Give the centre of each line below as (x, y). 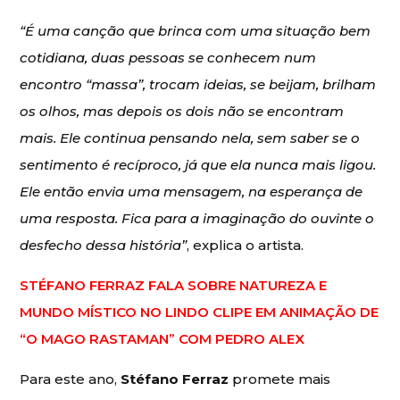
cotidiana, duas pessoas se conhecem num (168, 57)
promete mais (280, 379)
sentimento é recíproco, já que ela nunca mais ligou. (198, 164)
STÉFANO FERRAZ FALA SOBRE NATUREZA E (174, 285)
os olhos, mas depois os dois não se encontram (182, 111)
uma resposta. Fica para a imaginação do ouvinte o (197, 218)
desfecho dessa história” (104, 245)
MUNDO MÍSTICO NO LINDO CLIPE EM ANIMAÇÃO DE (200, 312)
